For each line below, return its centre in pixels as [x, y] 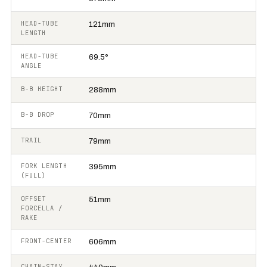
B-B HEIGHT [42, 89]
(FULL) [34, 175]
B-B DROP [38, 114]
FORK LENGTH [44, 166]
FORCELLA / [42, 208]
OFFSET [34, 198]
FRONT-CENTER [46, 241]
